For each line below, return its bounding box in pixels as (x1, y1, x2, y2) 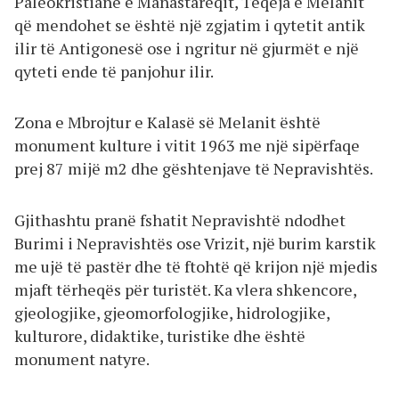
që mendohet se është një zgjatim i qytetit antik (14, 13, 365, 36)
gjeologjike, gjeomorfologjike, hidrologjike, (14, 301, 330, 323)
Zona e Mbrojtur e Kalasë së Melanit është (14, 111, 321, 134)
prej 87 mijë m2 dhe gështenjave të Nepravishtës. (14, 158, 373, 180)
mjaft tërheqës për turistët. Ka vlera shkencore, (14, 278, 356, 300)
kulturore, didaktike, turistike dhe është (14, 324, 305, 346)
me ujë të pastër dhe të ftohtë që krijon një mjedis (14, 255, 378, 277)
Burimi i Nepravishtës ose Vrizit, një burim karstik (14, 232, 376, 254)
